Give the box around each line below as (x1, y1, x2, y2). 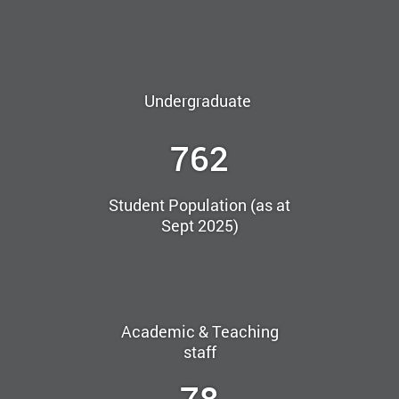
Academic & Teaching (120, 320, 279, 342)
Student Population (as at (109, 194, 290, 216)
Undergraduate (144, 90, 255, 112)
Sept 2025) (160, 215, 239, 237)
